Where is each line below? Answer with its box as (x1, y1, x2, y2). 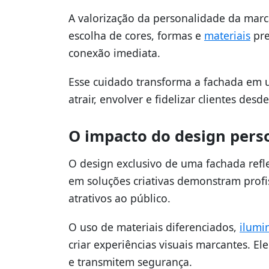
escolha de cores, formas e (68, 28, 204, 43)
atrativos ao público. (68, 190, 171, 205)
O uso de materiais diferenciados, (68, 219, 240, 234)
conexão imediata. (68, 45, 160, 60)
